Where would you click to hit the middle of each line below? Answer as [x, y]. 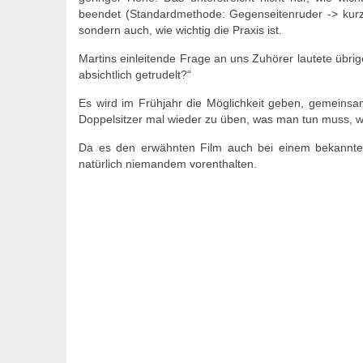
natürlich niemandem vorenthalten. [168, 163]
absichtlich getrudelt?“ [137, 74]
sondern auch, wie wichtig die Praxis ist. [180, 30]
